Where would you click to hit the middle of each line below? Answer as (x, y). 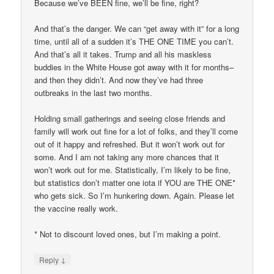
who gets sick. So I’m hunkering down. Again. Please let (135, 195)
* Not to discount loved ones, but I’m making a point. (128, 234)
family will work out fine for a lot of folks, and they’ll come (136, 131)
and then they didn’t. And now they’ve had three (119, 80)
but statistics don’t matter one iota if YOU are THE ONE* (135, 183)
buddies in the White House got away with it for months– (134, 67)
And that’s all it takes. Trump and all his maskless (123, 54)
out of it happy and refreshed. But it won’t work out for (130, 144)
